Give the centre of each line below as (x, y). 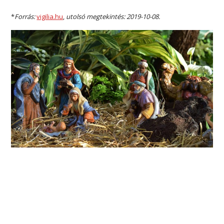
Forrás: (26, 16)
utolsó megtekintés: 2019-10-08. (113, 16)
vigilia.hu (50, 16)
